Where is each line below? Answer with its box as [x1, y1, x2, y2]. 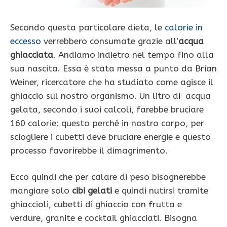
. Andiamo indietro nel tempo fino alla [53, 49, 214, 60]
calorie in [165, 22, 203, 32]
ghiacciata [10, 49, 53, 60]
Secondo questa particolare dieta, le [10, 22, 165, 32]
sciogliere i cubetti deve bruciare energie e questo [10, 131, 211, 142]
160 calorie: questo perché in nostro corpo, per [10, 118, 204, 128]
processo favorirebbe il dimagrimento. [10, 145, 168, 156]
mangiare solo [10, 185, 72, 196]
